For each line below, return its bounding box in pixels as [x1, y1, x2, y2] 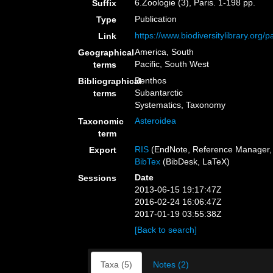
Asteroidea [135, 116, 177, 126]
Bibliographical [78, 76, 141, 86]
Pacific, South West [135, 59, 210, 69]
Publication [135, 14, 177, 24]
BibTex [135, 157, 161, 166]
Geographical [78, 48, 134, 57]
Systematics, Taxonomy [135, 100, 226, 110]
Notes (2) [153, 260, 189, 269]
